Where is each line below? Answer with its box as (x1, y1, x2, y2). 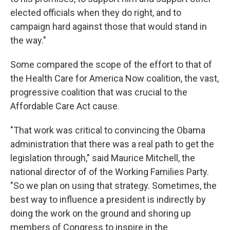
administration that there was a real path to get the (10, 139, 214, 149)
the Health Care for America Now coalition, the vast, (10, 73, 219, 84)
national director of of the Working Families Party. (10, 166, 209, 177)
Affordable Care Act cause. (10, 101, 120, 111)
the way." (10, 35, 46, 46)
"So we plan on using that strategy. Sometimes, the (10, 180, 217, 191)
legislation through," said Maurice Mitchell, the (10, 152, 195, 163)
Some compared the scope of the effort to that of (10, 59, 212, 70)
